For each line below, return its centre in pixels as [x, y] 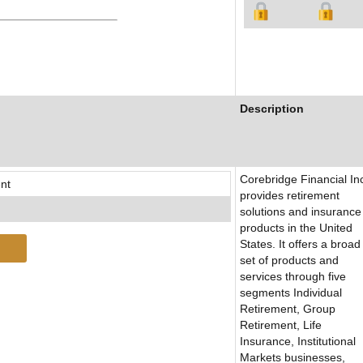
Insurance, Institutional [298, 342]
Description [272, 109]
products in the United [296, 228]
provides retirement [290, 196]
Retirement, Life [281, 325]
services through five [293, 277]
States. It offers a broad [300, 244]
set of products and [289, 261]
